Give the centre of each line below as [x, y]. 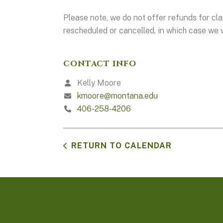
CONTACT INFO [100, 64]
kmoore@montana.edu [117, 96]
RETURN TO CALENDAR [121, 146]
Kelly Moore [98, 83]
